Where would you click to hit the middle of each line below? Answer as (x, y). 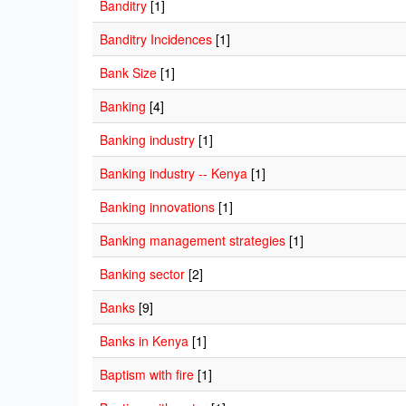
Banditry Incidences (156, 39)
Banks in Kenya (144, 341)
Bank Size (128, 72)
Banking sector (142, 274)
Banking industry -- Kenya (174, 173)
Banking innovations (157, 207)
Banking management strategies (193, 240)
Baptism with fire (147, 374)
